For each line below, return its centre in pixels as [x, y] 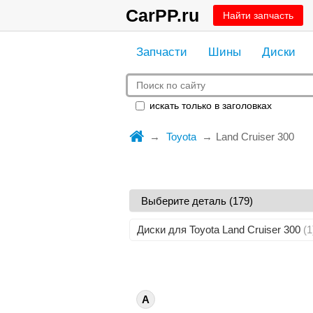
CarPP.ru [162, 15]
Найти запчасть [258, 15]
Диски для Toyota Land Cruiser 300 [220, 230]
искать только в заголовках [209, 105]
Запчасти [161, 52]
